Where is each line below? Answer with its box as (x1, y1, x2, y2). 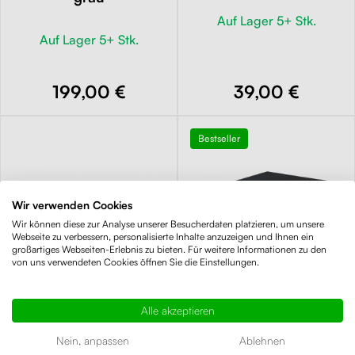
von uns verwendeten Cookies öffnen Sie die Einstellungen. (12, 255, 259, 268)
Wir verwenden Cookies (12, 197, 132, 212)
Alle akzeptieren (140, 303, 215, 317)
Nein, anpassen (56, 333, 129, 347)
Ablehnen (239, 333, 285, 347)
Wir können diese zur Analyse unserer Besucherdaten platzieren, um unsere (12, 217, 324, 230)
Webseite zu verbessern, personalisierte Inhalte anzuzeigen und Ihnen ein (12, 230, 314, 242)
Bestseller (198, 132, 240, 144)
